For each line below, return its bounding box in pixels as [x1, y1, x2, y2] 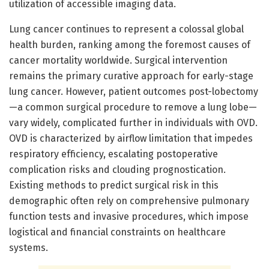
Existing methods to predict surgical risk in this [9, 179, 219, 191]
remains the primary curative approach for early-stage [9, 70, 253, 82]
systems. [9, 241, 48, 253]
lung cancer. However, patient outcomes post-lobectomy [9, 85, 258, 97]
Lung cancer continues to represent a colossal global [9, 23, 244, 35]
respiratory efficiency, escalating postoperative [9, 148, 218, 160]
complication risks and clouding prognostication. [9, 163, 226, 175]
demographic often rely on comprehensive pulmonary [9, 195, 249, 207]
